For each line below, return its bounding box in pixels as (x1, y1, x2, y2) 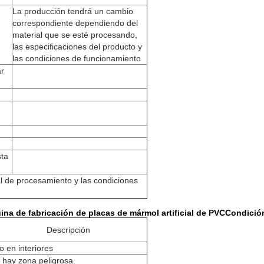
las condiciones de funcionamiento (12, 54, 141, 63)
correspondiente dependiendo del (12, 18, 138, 28)
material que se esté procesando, (12, 30, 137, 39)
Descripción (46, 225, 90, 235)
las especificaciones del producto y (12, 42, 142, 51)
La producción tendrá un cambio (12, 6, 133, 16)
